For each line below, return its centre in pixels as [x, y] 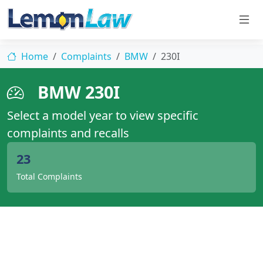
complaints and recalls [68, 133]
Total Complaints [49, 176]
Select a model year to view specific [103, 115]
